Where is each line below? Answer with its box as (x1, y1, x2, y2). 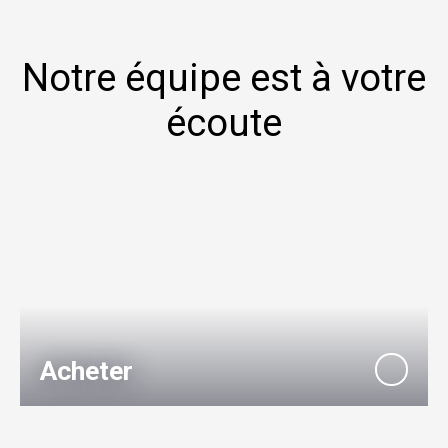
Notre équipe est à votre (22, 56, 426, 101)
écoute (166, 101, 282, 146)
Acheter (40, 355, 133, 387)
